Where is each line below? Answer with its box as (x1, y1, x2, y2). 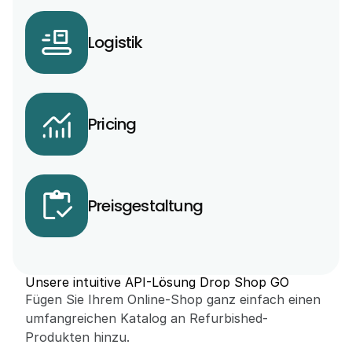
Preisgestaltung (88, 195, 203, 217)
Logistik (88, 31, 143, 53)
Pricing (88, 113, 137, 135)
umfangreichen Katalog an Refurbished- (25, 310, 268, 326)
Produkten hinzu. (25, 329, 130, 345)
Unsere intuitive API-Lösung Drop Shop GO (25, 274, 289, 290)
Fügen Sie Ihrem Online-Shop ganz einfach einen (25, 291, 321, 307)
